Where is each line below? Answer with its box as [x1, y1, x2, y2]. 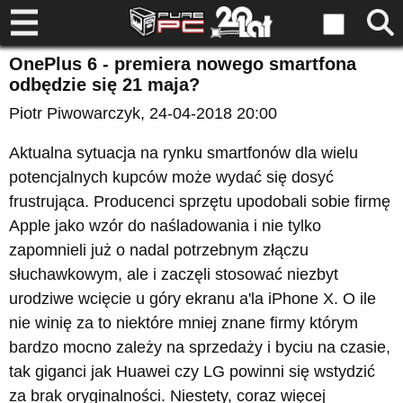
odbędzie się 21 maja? [9, 75, 200, 94]
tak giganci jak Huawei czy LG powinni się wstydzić [9, 363, 375, 381]
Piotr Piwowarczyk [9, 104, 140, 122]
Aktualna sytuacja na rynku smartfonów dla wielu [9, 144, 358, 162]
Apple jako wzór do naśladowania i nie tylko [9, 217, 321, 235]
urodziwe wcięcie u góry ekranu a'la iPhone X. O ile [9, 290, 376, 308]
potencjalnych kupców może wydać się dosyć [9, 168, 334, 186]
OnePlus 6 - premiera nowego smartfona [9, 54, 356, 74]
